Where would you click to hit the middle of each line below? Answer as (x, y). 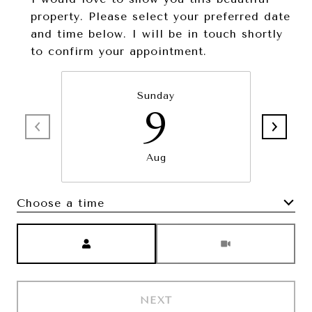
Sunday (156, 96)
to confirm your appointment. (119, 51)
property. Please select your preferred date (161, 16)
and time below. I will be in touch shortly (157, 34)
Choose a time (61, 203)
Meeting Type (196, 232)
